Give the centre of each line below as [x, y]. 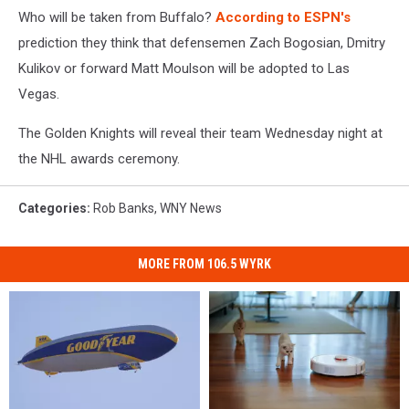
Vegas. [39, 94]
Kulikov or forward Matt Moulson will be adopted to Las [184, 68]
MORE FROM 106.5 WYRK [204, 263]
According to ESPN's [281, 17]
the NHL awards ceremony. [99, 158]
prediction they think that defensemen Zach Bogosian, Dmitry [202, 42]
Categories [52, 208]
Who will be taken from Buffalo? [115, 17]
